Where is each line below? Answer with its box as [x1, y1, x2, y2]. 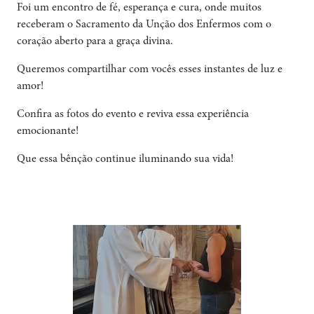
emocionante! [17, 125, 78, 137]
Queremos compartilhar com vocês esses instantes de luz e [17, 64, 282, 75]
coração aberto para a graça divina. [17, 36, 173, 47]
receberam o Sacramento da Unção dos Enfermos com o [17, 19, 271, 30]
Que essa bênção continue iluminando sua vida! [17, 153, 233, 165]
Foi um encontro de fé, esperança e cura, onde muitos [17, 2, 261, 13]
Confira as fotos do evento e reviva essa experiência [17, 109, 249, 120]
